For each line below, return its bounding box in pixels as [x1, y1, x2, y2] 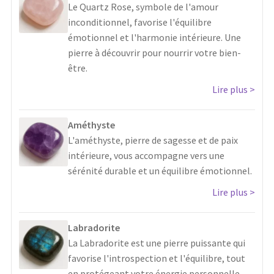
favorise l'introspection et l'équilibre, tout [68, 251, 245, 264]
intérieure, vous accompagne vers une [68, 149, 224, 161]
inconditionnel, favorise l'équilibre [68, 15, 212, 28]
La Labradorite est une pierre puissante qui [68, 236, 245, 249]
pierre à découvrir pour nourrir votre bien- [68, 46, 241, 59]
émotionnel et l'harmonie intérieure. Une [68, 31, 241, 43]
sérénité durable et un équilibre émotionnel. [68, 164, 252, 177]
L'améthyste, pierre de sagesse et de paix [68, 133, 238, 146]
